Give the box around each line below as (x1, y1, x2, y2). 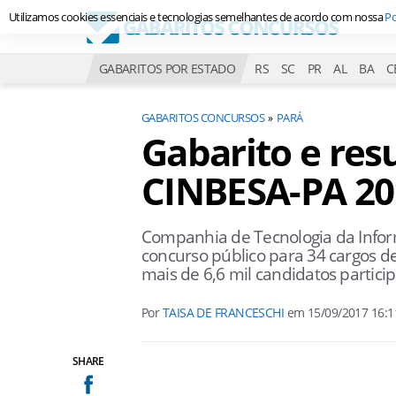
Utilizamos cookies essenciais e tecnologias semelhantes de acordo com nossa (9, 9, 385, 25)
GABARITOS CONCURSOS (141, 110, 265, 126)
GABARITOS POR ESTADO (99, 60, 236, 77)
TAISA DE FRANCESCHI (162, 304, 285, 321)
